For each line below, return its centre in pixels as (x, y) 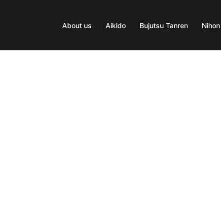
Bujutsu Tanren (164, 25)
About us (77, 25)
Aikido (116, 25)
